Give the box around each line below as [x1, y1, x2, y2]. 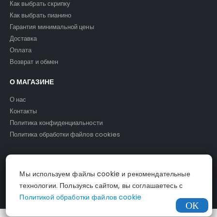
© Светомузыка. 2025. [10, 175, 72, 183]
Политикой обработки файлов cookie [19, 192, 142, 202]
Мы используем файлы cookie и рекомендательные [19, 169, 190, 179]
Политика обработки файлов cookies [10, 129, 121, 139]
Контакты [10, 106, 37, 116]
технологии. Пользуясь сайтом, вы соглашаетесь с [19, 181, 183, 190]
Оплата [10, 45, 32, 55]
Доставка [10, 33, 37, 43]
